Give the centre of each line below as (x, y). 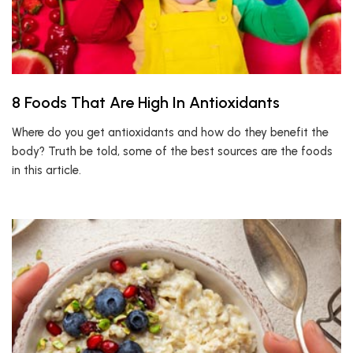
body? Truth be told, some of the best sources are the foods (172, 151)
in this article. (46, 170)
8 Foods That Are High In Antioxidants (146, 102)
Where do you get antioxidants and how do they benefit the (170, 132)
